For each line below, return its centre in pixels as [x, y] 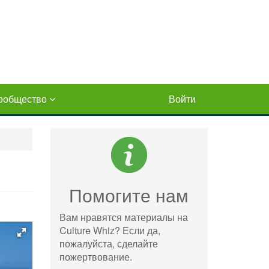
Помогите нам [129, 195]
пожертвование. [95, 257]
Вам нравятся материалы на [123, 217]
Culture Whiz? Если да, [110, 230]
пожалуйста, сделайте [108, 243]
